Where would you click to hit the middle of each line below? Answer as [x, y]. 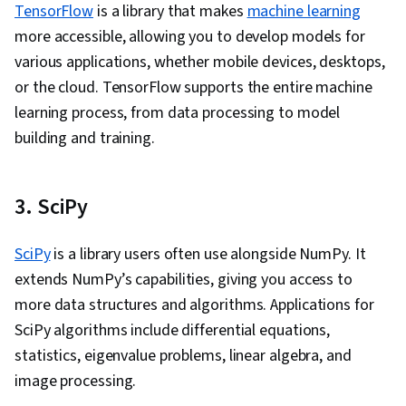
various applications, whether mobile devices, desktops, [200, 63]
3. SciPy [52, 208]
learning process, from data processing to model [178, 113]
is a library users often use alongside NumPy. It [208, 255]
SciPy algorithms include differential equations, [173, 331]
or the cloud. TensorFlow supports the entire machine [193, 88]
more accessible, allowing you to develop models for [190, 37]
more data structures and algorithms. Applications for [194, 305]
